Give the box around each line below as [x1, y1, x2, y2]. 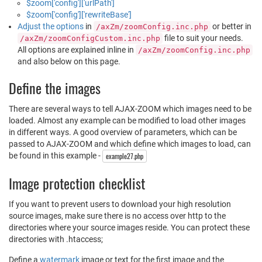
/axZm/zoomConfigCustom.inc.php [20, 33, 160, 43]
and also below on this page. [18, 56, 120, 66]
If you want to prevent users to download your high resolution [9, 199, 231, 209]
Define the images [9, 77, 101, 98]
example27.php [106, 150, 143, 161]
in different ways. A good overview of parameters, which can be [9, 127, 237, 137]
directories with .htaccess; [9, 234, 103, 244]
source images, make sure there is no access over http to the [9, 211, 226, 220]
